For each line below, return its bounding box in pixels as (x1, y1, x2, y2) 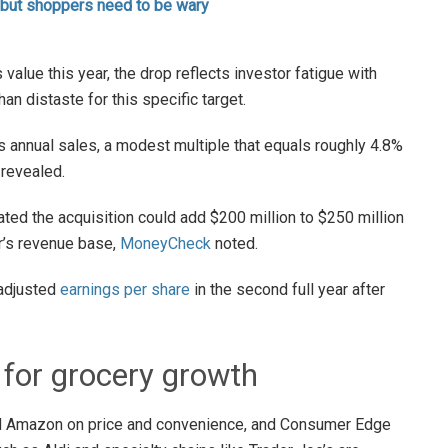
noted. (211, 233, 258, 253)
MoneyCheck (120, 233, 211, 253)
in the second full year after (190, 279, 385, 299)
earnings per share (60, 279, 190, 299)
